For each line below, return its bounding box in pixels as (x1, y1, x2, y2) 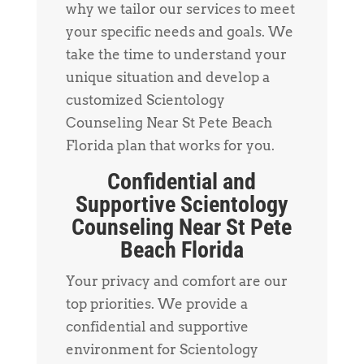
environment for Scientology (65, 340, 258, 357)
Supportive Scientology (76, 190, 288, 218)
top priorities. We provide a (65, 295, 248, 312)
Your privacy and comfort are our (65, 272, 288, 289)
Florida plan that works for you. (65, 136, 275, 154)
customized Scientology (65, 91, 225, 108)
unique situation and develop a (65, 68, 270, 85)
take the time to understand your (65, 45, 287, 63)
